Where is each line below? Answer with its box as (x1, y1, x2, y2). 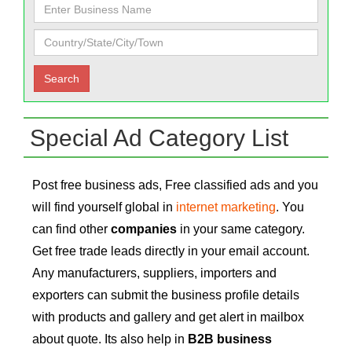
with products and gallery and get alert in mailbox (32, 310, 304, 324)
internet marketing (173, 200, 276, 214)
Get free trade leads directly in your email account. (32, 244, 310, 258)
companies (111, 222, 177, 236)
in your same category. (177, 222, 305, 236)
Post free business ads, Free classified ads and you (32, 178, 318, 192)
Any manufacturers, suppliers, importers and (32, 266, 277, 280)
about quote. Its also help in (32, 332, 188, 346)
